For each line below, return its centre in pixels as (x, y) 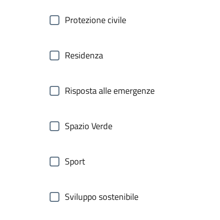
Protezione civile (96, 20)
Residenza (84, 55)
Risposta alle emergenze (110, 91)
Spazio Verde (89, 126)
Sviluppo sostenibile (102, 197)
